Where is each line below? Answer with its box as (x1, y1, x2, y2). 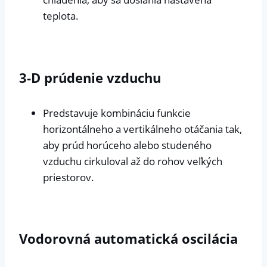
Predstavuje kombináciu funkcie (43, 105, 191, 120)
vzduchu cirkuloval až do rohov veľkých (43, 154, 222, 168)
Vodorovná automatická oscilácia (19, 229, 238, 248)
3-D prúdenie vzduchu (19, 68, 161, 86)
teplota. (43, 9, 79, 23)
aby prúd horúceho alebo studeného (43, 138, 212, 152)
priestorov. (43, 170, 94, 184)
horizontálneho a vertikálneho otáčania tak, (43, 122, 242, 136)
